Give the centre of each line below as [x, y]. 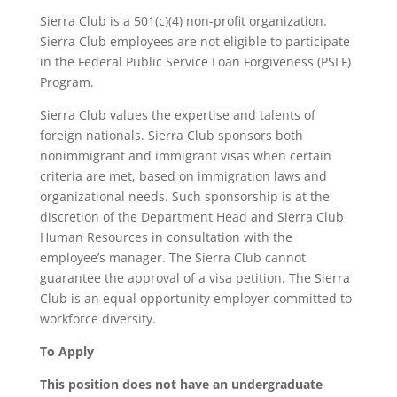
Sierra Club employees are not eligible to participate [195, 41]
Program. [66, 82]
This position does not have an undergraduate [181, 384]
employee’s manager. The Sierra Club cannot [172, 257]
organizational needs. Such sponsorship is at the [184, 196]
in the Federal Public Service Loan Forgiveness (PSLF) [195, 62]
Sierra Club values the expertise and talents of [177, 115]
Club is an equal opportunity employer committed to [195, 298]
